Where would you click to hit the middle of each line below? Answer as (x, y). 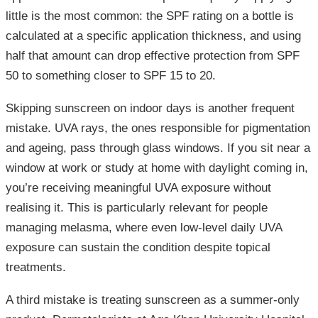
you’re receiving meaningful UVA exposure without (138, 188)
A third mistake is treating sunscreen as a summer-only (153, 300)
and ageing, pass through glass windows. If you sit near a (158, 148)
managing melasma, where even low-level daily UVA (144, 228)
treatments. (36, 268)
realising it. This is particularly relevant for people (137, 208)
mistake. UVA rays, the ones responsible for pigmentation (158, 128)
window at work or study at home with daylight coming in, (157, 168)
